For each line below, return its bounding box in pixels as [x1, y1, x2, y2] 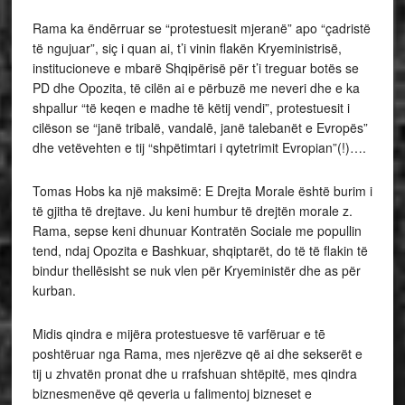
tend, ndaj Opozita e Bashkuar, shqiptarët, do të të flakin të [32, 241, 368, 259]
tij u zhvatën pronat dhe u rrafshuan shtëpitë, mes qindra [32, 364, 357, 382]
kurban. [32, 281, 76, 299]
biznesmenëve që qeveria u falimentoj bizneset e [32, 384, 312, 402]
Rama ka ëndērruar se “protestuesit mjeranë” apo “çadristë [32, 19, 371, 37]
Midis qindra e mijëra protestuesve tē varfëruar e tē [32, 325, 325, 343]
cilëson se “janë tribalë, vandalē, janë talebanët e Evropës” [32, 118, 368, 137]
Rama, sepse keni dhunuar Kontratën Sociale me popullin [32, 221, 362, 240]
